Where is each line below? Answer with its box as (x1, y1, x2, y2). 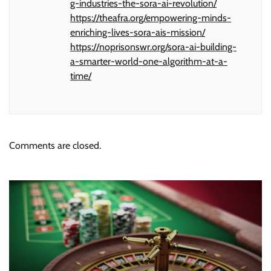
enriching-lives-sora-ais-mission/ (70, 26, 205, 38)
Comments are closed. (9, 139, 101, 151)
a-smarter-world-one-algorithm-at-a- (70, 55, 227, 67)
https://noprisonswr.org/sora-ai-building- (70, 41, 237, 53)
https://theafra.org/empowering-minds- (70, 11, 231, 24)
